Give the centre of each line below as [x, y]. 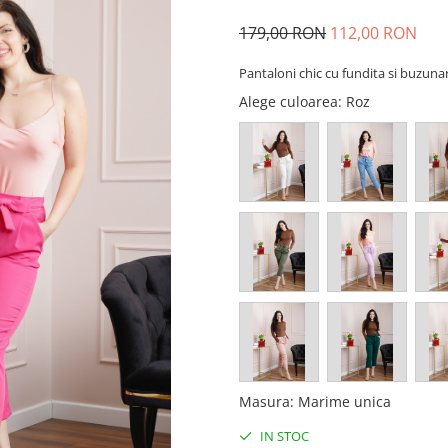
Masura [264, 401]
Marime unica [344, 401]
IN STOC [283, 436]
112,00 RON [373, 33]
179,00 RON [282, 33]
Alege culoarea [288, 101]
